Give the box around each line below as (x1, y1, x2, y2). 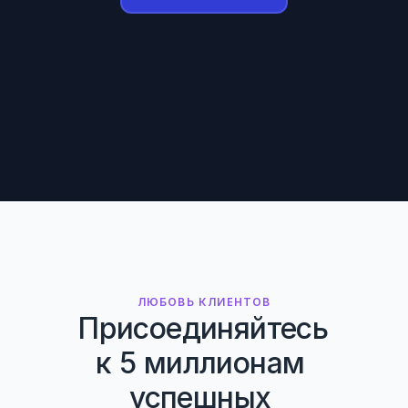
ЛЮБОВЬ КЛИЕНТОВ (137, 294, 271, 309)
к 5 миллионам (96, 345, 305, 381)
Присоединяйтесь (77, 311, 329, 346)
